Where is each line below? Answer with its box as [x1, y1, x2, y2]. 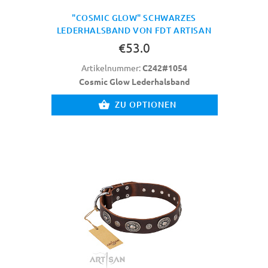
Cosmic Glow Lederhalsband [78, 76, 190, 87]
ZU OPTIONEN [115, 99, 176, 111]
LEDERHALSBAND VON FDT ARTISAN [56, 24, 212, 36]
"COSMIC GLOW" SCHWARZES [72, 11, 196, 23]
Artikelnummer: [81, 62, 142, 74]
